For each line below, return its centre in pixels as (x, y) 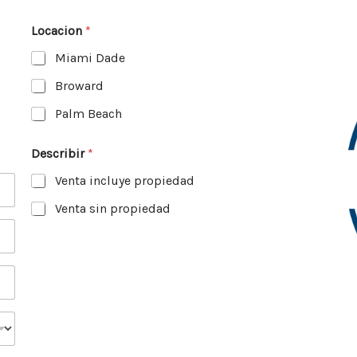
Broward (79, 85)
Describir (59, 153)
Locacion (58, 30)
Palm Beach (88, 113)
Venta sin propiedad (113, 208)
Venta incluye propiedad (125, 180)
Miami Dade (90, 57)
